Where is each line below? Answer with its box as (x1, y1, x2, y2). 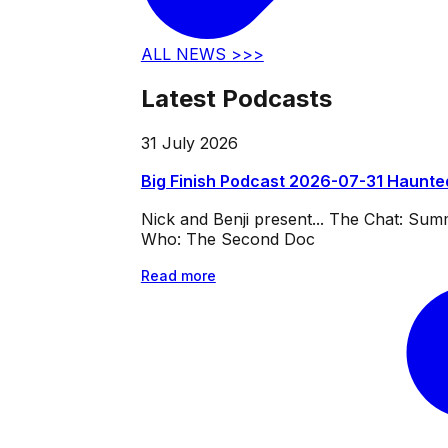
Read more (140, 267, 216, 285)
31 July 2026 (140, 133, 238, 154)
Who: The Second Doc (140, 229, 315, 250)
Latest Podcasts (140, 84, 332, 114)
